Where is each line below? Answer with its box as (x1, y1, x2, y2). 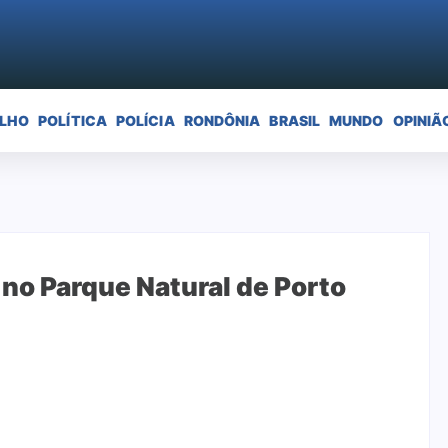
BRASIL (269, 111, 321, 129)
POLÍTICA (38, 111, 107, 129)
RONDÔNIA (183, 111, 261, 129)
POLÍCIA (115, 111, 175, 129)
